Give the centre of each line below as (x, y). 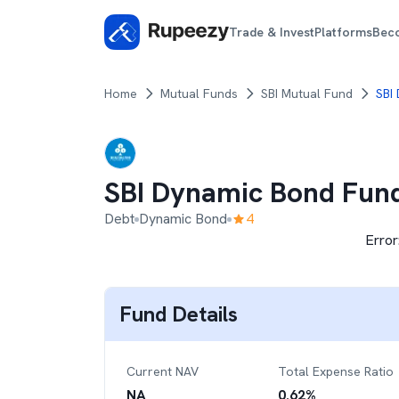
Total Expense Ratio (336, 371)
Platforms (344, 32)
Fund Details (179, 314)
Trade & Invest (272, 32)
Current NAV (163, 371)
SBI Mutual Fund (307, 94)
